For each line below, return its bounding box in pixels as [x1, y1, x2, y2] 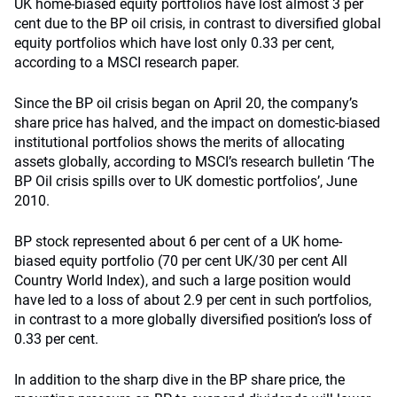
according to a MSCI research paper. [14, 54, 239, 71]
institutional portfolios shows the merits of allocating [14, 134, 345, 151]
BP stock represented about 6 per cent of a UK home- [14, 233, 342, 250]
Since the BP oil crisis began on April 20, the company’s [14, 95, 358, 112]
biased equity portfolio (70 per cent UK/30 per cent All [14, 253, 347, 269]
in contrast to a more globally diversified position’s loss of [14, 311, 372, 328]
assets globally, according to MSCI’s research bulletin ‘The [14, 153, 374, 170]
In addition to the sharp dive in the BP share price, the [14, 371, 345, 388]
